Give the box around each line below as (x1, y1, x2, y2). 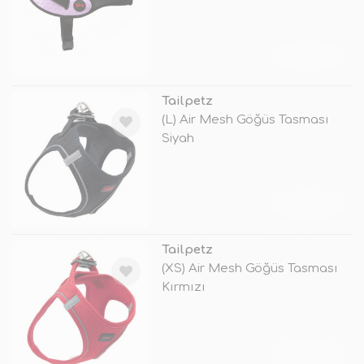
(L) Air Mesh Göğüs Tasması (161, 112, 329, 127)
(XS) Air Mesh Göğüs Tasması (161, 262, 338, 276)
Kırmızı (161, 280, 206, 295)
